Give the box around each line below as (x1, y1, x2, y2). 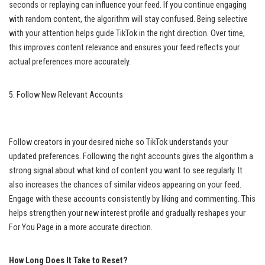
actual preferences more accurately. (9, 56, 131, 67)
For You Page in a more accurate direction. (9, 222, 153, 232)
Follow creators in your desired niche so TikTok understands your (9, 137, 228, 147)
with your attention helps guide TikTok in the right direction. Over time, (9, 28, 245, 38)
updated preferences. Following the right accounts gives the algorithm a (9, 151, 253, 161)
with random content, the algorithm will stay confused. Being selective (9, 14, 248, 24)
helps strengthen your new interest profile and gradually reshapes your (9, 208, 245, 218)
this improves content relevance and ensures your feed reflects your (9, 42, 240, 53)
